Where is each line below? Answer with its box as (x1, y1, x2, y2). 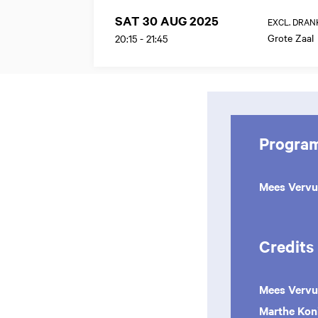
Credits (259, 236, 314, 258)
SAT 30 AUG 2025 (115, 12, 219, 29)
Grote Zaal (268, 31, 314, 45)
